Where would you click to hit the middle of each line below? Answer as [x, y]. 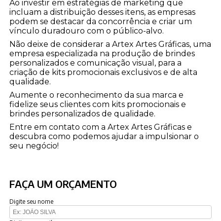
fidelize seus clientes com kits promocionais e [98, 105]
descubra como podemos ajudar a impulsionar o [104, 137]
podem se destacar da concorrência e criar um [101, 22]
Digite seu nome [32, 202]
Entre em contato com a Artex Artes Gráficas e [101, 127]
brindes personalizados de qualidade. [83, 114]
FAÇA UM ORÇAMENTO [63, 184]
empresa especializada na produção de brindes [102, 54]
